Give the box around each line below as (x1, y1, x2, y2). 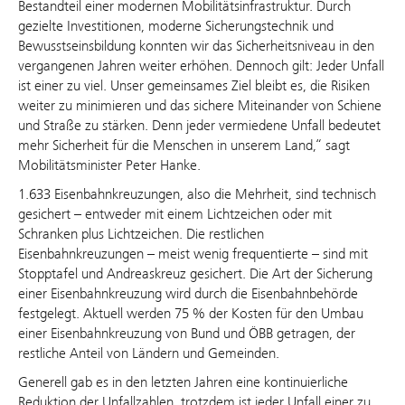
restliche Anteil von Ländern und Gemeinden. (18, 344, 279, 363)
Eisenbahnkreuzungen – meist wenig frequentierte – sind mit (18, 245, 368, 263)
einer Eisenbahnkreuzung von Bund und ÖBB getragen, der (18, 325, 355, 343)
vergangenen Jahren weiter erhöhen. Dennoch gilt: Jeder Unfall (18, 57, 384, 75)
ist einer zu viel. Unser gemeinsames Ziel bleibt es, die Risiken (18, 77, 370, 95)
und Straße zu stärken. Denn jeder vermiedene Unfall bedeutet (18, 117, 381, 135)
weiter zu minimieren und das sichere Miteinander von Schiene (18, 97, 381, 115)
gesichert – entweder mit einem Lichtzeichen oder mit (18, 205, 332, 223)
